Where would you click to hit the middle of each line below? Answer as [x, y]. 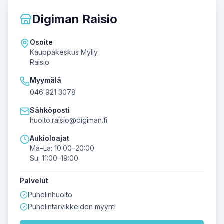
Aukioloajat [50, 138]
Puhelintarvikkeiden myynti [72, 207]
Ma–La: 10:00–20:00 [62, 148]
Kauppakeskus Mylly [64, 52]
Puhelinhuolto [50, 195]
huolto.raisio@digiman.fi [69, 120]
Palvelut [34, 181]
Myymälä [46, 80]
